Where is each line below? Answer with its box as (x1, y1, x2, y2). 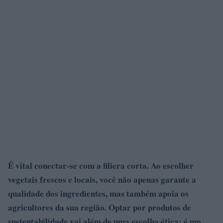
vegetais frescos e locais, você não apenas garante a (8, 173, 196, 186)
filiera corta (103, 159, 147, 172)
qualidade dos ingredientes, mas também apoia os (8, 187, 189, 200)
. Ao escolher (147, 159, 194, 172)
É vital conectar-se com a (8, 159, 103, 172)
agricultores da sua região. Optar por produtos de (8, 201, 191, 214)
